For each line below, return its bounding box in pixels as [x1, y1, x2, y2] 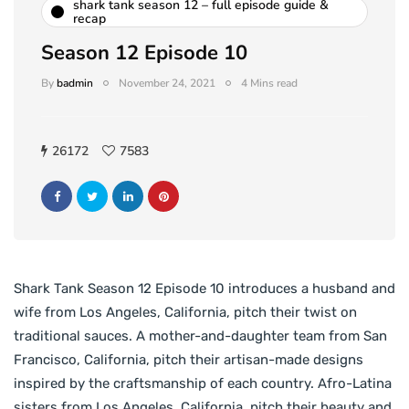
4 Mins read [241, 75, 298, 90]
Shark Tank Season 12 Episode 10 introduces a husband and [14, 279, 395, 297]
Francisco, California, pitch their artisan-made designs [14, 351, 363, 368]
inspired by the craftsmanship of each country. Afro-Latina [14, 374, 392, 392]
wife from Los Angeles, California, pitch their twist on [14, 303, 357, 320]
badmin [57, 75, 93, 90]
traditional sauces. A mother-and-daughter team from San [14, 327, 387, 344]
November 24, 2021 [119, 75, 215, 90]
